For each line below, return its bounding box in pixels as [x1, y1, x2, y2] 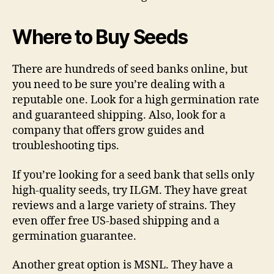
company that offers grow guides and [12, 124, 204, 138]
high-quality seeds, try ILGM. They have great [12, 183, 247, 198]
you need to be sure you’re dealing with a [12, 78, 225, 92]
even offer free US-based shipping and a [12, 213, 220, 228]
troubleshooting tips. [12, 139, 119, 153]
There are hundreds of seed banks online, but [12, 62, 248, 76]
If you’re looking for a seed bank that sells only [12, 168, 254, 182]
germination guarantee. [12, 229, 136, 243]
